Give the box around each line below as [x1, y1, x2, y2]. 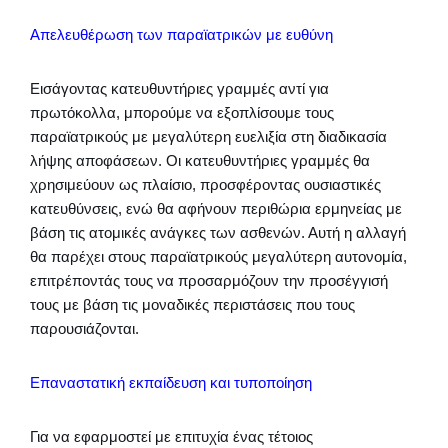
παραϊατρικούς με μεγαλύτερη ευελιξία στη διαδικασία [30, 128, 387, 146]
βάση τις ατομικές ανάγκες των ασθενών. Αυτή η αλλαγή [30, 224, 406, 242]
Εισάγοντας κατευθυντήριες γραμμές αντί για [30, 80, 329, 98]
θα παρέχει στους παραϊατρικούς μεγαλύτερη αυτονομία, [30, 248, 407, 266]
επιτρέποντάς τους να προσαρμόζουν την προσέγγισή [30, 272, 388, 290]
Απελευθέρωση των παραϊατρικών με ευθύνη [30, 26, 333, 44]
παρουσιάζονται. [30, 320, 139, 338]
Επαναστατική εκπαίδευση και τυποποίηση [30, 374, 312, 392]
